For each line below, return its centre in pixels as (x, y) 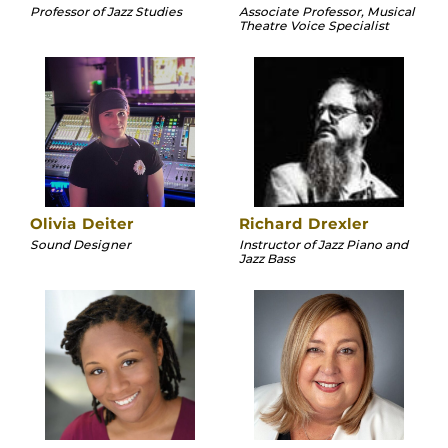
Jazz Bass (267, 258)
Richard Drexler (304, 223)
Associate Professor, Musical (327, 11)
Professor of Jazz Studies (106, 11)
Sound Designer (80, 244)
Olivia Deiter (82, 223)
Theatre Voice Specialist (314, 25)
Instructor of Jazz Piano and (323, 244)
